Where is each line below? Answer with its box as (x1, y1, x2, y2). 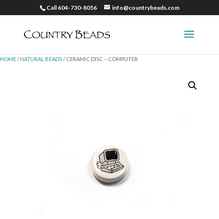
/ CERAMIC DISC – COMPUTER (62, 56, 138, 62)
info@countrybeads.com (111, 4, 179, 11)
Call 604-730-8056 (46, 4, 97, 11)
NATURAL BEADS (20, 56, 62, 62)
